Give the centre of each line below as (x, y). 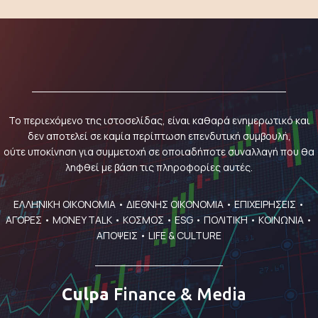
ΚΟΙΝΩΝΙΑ (281, 220)
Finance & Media (178, 294)
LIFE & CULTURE (185, 235)
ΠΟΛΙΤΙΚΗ (226, 220)
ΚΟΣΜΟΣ (143, 220)
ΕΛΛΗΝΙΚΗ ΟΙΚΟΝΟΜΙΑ (65, 204)
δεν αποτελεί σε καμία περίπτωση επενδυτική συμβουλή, (159, 136)
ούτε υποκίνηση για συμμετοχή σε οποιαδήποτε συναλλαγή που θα (159, 152)
